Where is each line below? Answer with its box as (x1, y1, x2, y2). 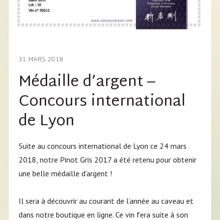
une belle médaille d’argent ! (18, 168, 112, 178)
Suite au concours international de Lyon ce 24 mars (18, 140, 187, 151)
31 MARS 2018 (18, 54, 64, 66)
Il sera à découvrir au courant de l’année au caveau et (18, 195, 193, 206)
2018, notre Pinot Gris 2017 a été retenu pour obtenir (18, 154, 196, 165)
